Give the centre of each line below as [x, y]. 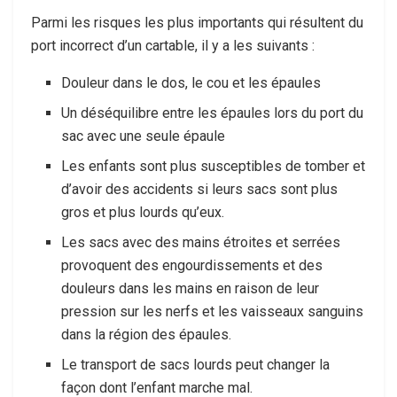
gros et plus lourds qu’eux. [143, 213]
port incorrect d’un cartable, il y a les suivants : [173, 46]
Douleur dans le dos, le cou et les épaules [191, 83]
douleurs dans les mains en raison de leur [191, 289]
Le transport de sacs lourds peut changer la [196, 365]
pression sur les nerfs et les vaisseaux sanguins [213, 312]
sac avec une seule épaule [144, 136]
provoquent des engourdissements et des [192, 266]
